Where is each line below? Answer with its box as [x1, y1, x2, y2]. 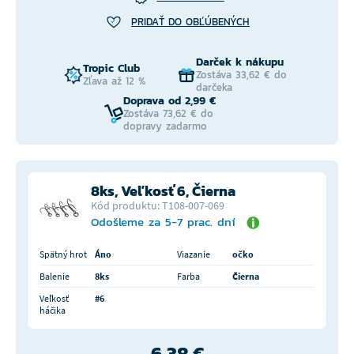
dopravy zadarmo [123, 119, 207, 134]
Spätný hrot [40, 248, 87, 261]
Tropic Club [82, 60, 140, 77]
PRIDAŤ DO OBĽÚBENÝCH [131, 14, 250, 30]
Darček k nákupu [196, 54, 284, 71]
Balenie [40, 270, 70, 283]
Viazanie [176, 248, 210, 261]
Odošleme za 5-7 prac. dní [91, 213, 235, 232]
